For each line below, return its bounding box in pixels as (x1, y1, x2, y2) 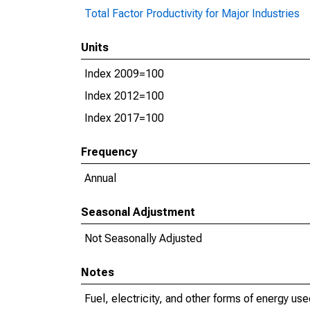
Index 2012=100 (84, 89, 164, 102)
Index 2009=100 (84, 67, 164, 80)
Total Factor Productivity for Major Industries (84, 7, 300, 20)
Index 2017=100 (84, 111, 164, 125)
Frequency (81, 145, 137, 158)
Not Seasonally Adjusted (84, 232, 202, 245)
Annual (84, 172, 116, 185)
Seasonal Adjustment (81, 206, 195, 219)
